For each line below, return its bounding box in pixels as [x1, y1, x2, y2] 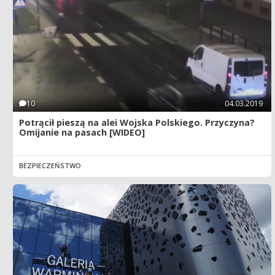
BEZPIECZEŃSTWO [19, 160, 81, 170]
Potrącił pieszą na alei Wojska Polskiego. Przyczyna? [19, 117, 255, 129]
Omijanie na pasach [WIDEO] [19, 126, 145, 139]
